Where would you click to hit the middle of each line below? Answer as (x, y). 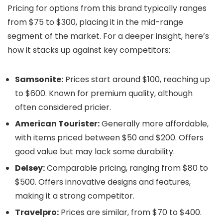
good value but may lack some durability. (95, 152)
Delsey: (30, 168)
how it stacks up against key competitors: (89, 50)
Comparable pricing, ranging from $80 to (126, 168)
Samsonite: (39, 79)
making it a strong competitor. (75, 196)
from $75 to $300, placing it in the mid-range (95, 22)
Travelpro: (37, 212)
